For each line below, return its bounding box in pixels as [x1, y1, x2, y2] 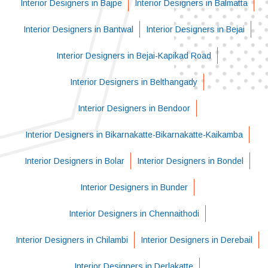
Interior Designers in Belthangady [70, 77, 197, 87]
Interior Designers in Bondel [136, 156, 243, 166]
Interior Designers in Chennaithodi [68, 208, 199, 218]
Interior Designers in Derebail [140, 234, 252, 245]
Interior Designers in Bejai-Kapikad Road [56, 50, 211, 60]
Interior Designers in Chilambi [15, 234, 128, 245]
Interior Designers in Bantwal [23, 24, 133, 34]
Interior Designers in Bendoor [77, 103, 190, 113]
